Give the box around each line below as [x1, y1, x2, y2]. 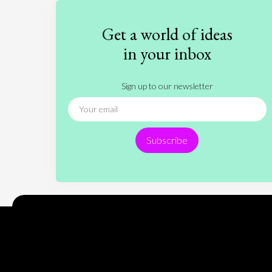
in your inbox [123, 42, 211, 64]
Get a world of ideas [101, 23, 233, 45]
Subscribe [146, 134, 188, 146]
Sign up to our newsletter [121, 81, 213, 91]
